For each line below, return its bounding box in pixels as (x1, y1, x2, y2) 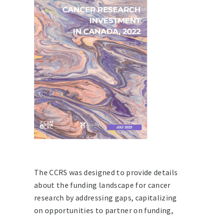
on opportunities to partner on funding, (34, 205, 173, 215)
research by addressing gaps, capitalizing (34, 192, 177, 202)
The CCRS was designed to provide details (34, 167, 178, 177)
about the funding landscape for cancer (34, 180, 171, 190)
